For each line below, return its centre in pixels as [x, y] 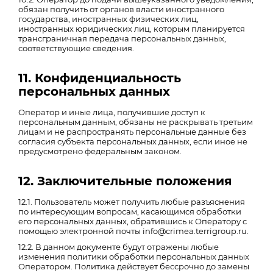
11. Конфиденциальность [100, 78]
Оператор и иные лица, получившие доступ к [112, 112]
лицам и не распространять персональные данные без [132, 132]
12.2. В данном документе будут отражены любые [119, 247]
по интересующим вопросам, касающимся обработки [130, 211]
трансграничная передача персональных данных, [122, 38]
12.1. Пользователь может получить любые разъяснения [132, 202]
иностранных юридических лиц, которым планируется [132, 29]
